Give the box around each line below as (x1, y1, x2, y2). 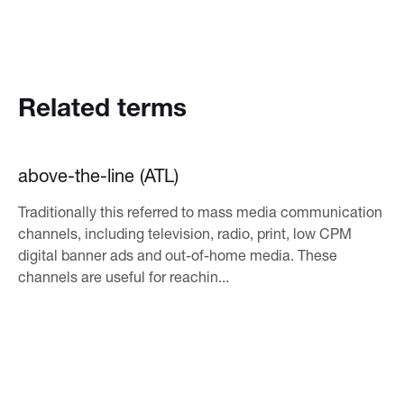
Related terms (18, 92, 187, 122)
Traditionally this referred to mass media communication (18, 203, 382, 220)
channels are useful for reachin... (18, 268, 229, 285)
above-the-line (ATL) (18, 165, 179, 186)
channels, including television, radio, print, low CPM (18, 225, 352, 242)
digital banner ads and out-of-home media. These (18, 246, 337, 263)
